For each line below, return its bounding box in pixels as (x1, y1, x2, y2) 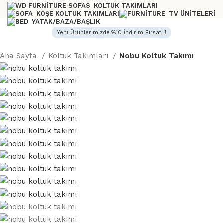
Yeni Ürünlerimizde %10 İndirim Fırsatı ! (57, 29, 166, 36)
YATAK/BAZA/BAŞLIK (32, 18, 100, 26)
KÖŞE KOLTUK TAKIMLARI (36, 10, 119, 18)
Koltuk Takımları (48, 51, 111, 60)
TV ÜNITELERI (169, 10, 215, 18)
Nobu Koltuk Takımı (119, 51, 194, 60)
